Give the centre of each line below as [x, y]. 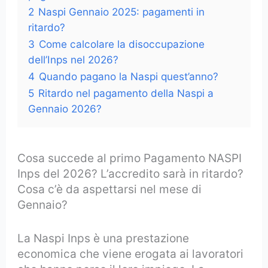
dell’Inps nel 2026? [74, 59]
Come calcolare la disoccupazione [122, 44]
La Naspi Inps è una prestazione [103, 238]
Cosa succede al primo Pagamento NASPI [130, 158]
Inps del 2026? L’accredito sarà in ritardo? [131, 173]
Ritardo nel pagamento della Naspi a [126, 93]
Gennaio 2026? [65, 108]
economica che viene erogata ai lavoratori [131, 254]
